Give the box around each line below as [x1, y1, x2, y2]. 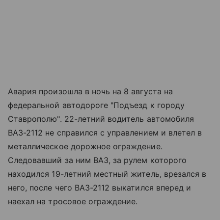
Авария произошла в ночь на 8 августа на [8, 86, 173, 97]
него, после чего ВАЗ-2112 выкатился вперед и [8, 183, 192, 193]
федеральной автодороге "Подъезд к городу [8, 100, 185, 110]
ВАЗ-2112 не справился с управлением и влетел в [8, 128, 202, 138]
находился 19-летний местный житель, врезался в [8, 169, 207, 179]
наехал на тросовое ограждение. [8, 196, 138, 207]
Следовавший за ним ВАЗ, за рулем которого [8, 155, 187, 165]
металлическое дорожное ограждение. [8, 141, 163, 152]
